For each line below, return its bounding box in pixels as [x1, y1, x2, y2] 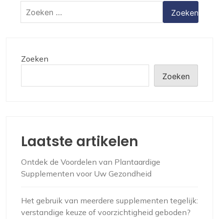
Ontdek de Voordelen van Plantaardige [21, 157, 160, 167]
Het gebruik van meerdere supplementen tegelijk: [21, 196, 198, 205]
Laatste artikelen [21, 132, 138, 151]
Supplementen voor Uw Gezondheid [21, 169, 152, 178]
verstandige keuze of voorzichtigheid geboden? [21, 207, 191, 217]
